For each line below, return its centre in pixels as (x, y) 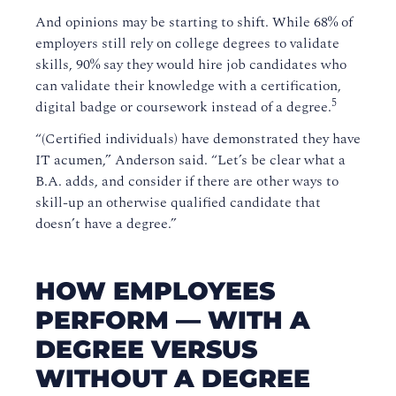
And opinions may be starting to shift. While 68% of (194, 23)
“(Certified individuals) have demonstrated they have (198, 139)
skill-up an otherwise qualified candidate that (178, 203)
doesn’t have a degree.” (106, 224)
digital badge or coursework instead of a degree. (183, 107)
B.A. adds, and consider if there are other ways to (187, 182)
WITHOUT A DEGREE (173, 379)
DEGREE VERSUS (146, 350)
